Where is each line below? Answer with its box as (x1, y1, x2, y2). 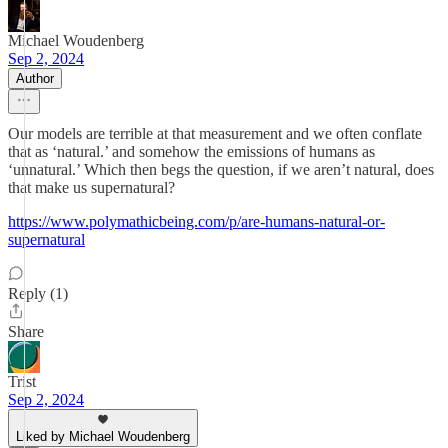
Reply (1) (8, 285, 68, 302)
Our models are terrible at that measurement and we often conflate (8, 125, 422, 142)
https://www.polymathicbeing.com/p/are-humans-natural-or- (8, 213, 385, 230)
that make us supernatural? (8, 179, 175, 196)
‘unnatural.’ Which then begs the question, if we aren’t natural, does (8, 161, 434, 178)
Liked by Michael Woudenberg (16, 429, 190, 444)
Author (16, 71, 54, 86)
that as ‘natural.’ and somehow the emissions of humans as (8, 143, 375, 160)
